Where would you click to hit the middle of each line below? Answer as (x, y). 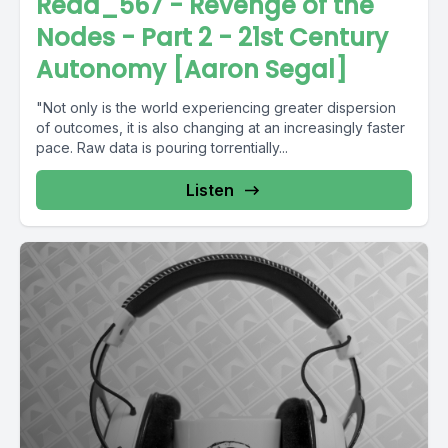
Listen (210, 190)
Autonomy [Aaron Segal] (191, 69)
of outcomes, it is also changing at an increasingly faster (220, 127)
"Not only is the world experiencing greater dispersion (216, 107)
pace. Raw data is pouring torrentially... (162, 147)
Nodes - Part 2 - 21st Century (212, 37)
